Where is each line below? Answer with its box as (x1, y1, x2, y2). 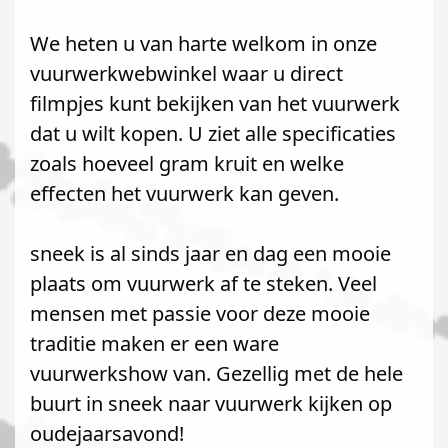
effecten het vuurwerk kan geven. (30, 180, 339, 207)
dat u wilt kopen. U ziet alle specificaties (30, 120, 396, 147)
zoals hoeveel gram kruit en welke (30, 150, 344, 177)
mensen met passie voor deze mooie (30, 300, 370, 327)
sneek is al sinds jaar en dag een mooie (30, 240, 391, 267)
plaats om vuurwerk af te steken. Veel (30, 270, 377, 297)
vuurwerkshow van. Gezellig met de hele (30, 360, 403, 387)
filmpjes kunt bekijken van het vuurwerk (30, 90, 400, 117)
